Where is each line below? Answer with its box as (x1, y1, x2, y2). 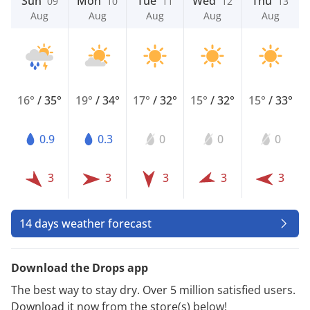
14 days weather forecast (19, 215, 152, 231)
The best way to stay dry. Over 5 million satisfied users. (11, 282, 295, 298)
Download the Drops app (11, 259, 148, 275)
